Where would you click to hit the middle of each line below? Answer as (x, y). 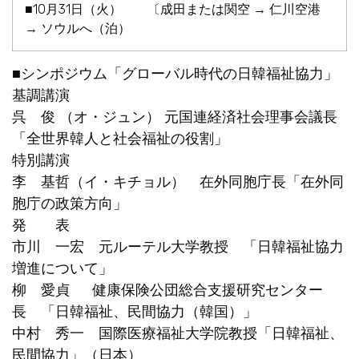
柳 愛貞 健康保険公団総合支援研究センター (167, 290)
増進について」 (63, 269)
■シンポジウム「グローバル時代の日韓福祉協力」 (175, 74)
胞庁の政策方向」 (70, 204)
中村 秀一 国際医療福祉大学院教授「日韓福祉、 (178, 334)
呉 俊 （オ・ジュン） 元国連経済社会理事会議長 (175, 117)
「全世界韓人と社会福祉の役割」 (120, 139)
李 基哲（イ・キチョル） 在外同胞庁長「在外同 (178, 182)
